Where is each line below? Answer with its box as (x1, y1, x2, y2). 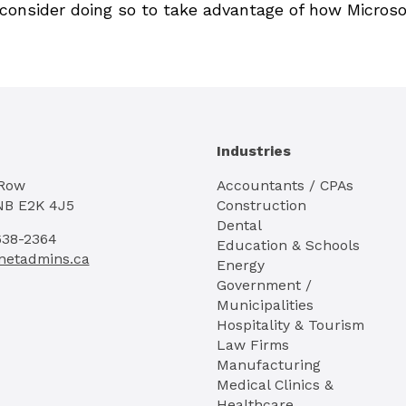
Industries (217, 141, 291, 159)
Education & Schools (217, 236, 360, 254)
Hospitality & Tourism (217, 315, 364, 333)
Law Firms (217, 335, 289, 353)
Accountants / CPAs (217, 176, 353, 194)
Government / (217, 275, 312, 294)
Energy (217, 256, 265, 274)
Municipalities (217, 295, 314, 314)
